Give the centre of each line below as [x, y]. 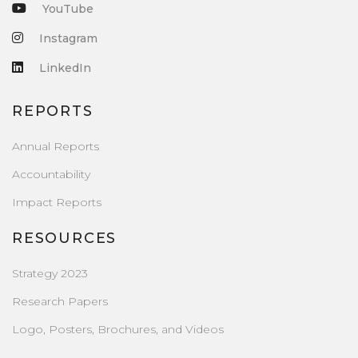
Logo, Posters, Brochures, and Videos [118, 329]
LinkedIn [65, 68]
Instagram [68, 38]
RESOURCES [65, 238]
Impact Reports [57, 202]
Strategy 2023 [50, 273]
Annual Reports [56, 146]
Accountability [51, 174]
